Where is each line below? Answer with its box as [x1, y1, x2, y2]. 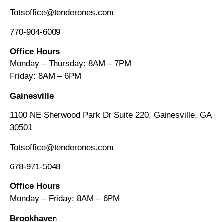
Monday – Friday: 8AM [10, 194, 96, 204]
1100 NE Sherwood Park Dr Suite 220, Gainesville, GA [10, 111, 211, 120]
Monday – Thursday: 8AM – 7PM [10, 59, 131, 69]
